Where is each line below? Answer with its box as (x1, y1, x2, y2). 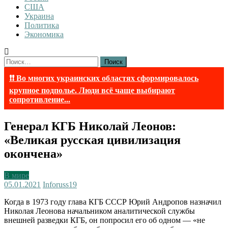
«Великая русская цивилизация (4, 133, 181, 147)
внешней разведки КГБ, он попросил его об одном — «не (4, 215, 205, 224)
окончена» (4, 147, 63, 160)
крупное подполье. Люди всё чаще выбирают (9, 86, 175, 95)
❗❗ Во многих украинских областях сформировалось (9, 74, 198, 82)
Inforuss (43, 180, 69, 189)
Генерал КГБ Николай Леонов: (4, 119, 176, 133)
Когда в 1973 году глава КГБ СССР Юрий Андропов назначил (4, 197, 221, 206)
